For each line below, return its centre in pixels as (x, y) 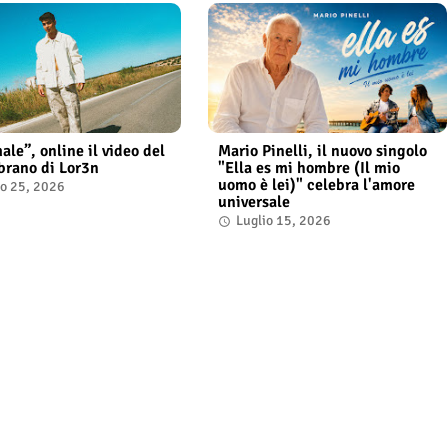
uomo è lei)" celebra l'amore (316, 185)
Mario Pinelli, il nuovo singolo (322, 151)
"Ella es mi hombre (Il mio (308, 168)
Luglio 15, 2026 (283, 221)
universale (253, 202)
